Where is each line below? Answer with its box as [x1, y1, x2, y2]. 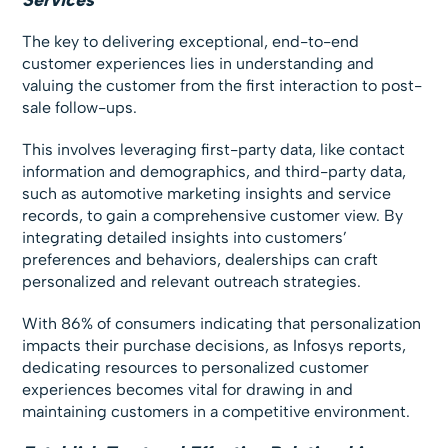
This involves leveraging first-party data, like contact [22, 139, 406, 159]
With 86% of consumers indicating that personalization [22, 313, 422, 333]
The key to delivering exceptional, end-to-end [22, 31, 360, 51]
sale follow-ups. [22, 97, 138, 117]
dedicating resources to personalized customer [22, 357, 370, 377]
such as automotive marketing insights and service [22, 183, 392, 203]
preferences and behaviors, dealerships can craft [22, 249, 379, 269]
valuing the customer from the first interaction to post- [22, 75, 423, 95]
